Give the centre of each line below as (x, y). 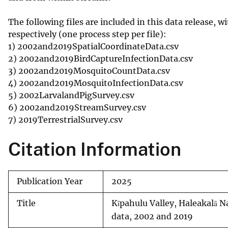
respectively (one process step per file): (87, 34)
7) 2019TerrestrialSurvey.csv (65, 119)
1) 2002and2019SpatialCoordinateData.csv (93, 46)
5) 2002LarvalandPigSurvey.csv (71, 95)
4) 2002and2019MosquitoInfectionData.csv (96, 83)
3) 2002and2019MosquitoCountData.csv (89, 70)
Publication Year (50, 181)
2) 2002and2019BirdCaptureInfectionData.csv (101, 58)
